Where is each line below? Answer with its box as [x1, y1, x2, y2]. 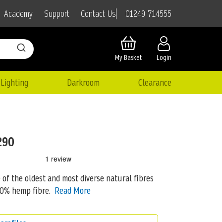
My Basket [115, 53, 142, 63]
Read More [54, 184, 91, 197]
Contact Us [81, 7, 116, 20]
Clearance [138, 76, 171, 89]
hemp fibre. [9, 184, 51, 197]
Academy [4, 7, 33, 20]
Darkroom [66, 76, 100, 89]
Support [44, 7, 69, 20]
